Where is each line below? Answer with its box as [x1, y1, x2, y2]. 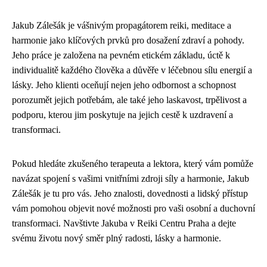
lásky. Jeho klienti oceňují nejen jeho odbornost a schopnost [12, 80, 236, 90]
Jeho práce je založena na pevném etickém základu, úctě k [12, 50, 230, 60]
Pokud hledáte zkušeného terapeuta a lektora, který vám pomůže [12, 159, 253, 169]
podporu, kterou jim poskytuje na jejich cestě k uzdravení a [12, 110, 233, 120]
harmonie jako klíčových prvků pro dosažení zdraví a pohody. [12, 35, 244, 45]
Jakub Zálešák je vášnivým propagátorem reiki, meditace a [12, 20, 231, 30]
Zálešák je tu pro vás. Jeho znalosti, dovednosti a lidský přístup [12, 188, 248, 198]
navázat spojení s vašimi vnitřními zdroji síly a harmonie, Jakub [12, 173, 249, 184]
